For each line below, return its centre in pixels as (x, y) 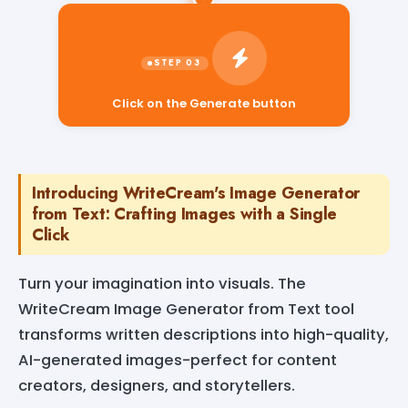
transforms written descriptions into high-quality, (204, 334)
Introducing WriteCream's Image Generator (196, 193)
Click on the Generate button (204, 103)
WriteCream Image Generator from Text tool (186, 309)
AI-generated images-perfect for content (178, 360)
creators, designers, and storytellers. (157, 385)
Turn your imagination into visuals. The (162, 283)
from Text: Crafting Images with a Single (185, 214)
